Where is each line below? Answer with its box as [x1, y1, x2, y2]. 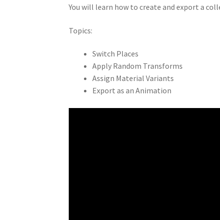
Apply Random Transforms [92, 61, 183, 71]
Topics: [69, 25, 93, 35]
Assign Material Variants [92, 73, 174, 83]
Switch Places [92, 49, 139, 59]
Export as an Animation [92, 85, 172, 96]
